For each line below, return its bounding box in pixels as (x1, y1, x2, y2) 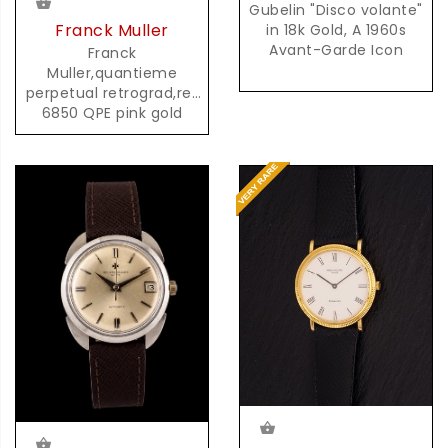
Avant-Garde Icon (269, 39, 403, 60)
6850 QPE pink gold (41, 103, 183, 124)
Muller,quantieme (47, 63, 177, 84)
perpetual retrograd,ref (25, 83, 199, 104)
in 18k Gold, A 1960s (266, 19, 406, 40)
